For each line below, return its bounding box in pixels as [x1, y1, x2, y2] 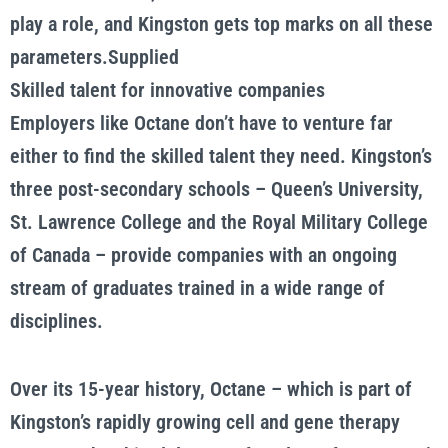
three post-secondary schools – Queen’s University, [10, 177, 423, 201]
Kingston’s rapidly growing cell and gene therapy [10, 410, 400, 434]
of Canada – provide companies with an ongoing [10, 243, 397, 267]
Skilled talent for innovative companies [10, 78, 325, 102]
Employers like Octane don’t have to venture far [10, 111, 393, 135]
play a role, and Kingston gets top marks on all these [10, 12, 433, 36]
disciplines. [10, 309, 103, 333]
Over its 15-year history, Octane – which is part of [10, 377, 412, 401]
